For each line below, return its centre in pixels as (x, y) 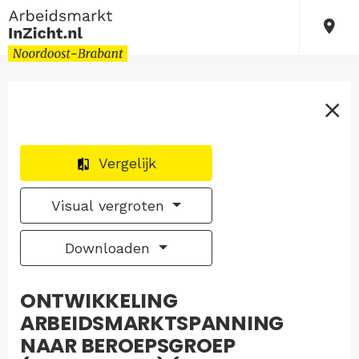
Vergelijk (127, 163)
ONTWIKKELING (99, 301)
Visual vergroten (110, 206)
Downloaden (110, 248)
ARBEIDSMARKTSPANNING (152, 323)
